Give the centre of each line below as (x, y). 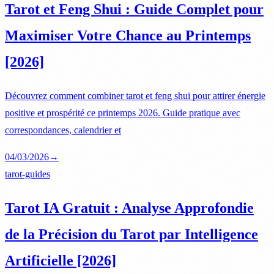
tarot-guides (28, 174)
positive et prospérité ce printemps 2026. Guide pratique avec (123, 113)
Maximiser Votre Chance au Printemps (128, 35)
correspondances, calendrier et (63, 130)
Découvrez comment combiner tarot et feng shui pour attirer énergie (135, 95)
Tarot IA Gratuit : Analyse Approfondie (129, 208)
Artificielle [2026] (61, 260)
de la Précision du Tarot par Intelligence (131, 234)
